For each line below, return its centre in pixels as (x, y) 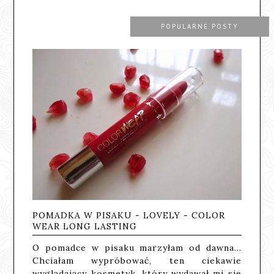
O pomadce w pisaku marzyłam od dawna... (137, 247)
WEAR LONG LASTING (85, 226)
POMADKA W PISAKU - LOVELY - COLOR (129, 215)
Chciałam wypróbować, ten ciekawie (137, 260)
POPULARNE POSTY (199, 27)
